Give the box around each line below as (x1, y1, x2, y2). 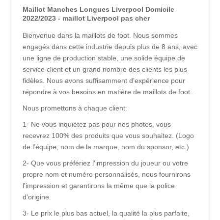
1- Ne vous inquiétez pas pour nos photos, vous (23, 120, 171, 128)
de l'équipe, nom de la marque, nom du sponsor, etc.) (23, 143, 189, 151)
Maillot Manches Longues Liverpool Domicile (23, 5, 174, 13)
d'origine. (23, 193, 51, 201)
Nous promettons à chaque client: (23, 104, 127, 112)
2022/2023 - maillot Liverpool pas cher (23, 14, 150, 22)
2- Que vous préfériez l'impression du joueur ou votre (23, 159, 188, 167)
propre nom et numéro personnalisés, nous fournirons (23, 170, 191, 178)
